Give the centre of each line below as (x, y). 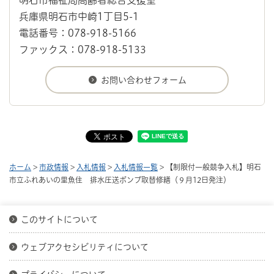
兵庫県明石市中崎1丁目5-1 (79, 16)
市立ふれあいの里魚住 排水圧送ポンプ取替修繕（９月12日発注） (120, 180)
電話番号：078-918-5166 (78, 33)
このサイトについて (59, 219)
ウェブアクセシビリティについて (85, 247)
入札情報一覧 (136, 167)
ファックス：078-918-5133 (83, 49)
